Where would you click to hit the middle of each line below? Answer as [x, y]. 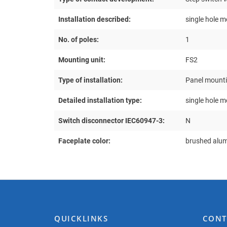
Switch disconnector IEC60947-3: [111, 120]
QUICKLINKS [81, 218]
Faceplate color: [84, 141]
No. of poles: [79, 39]
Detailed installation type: [100, 100]
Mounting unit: [82, 60]
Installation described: [94, 19]
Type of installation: [90, 80]
